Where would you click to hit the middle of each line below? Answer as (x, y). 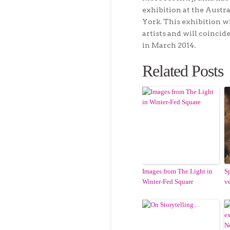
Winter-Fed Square (168, 181)
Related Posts (183, 71)
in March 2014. (169, 45)
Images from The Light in (177, 171)
